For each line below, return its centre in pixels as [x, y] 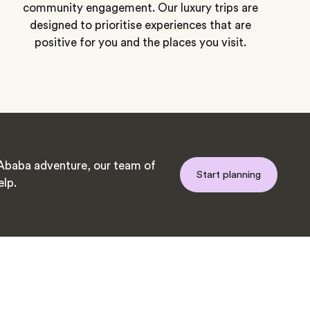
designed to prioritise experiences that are [140, 25]
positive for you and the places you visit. [140, 42]
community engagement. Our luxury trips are [140, 8]
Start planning [229, 174]
